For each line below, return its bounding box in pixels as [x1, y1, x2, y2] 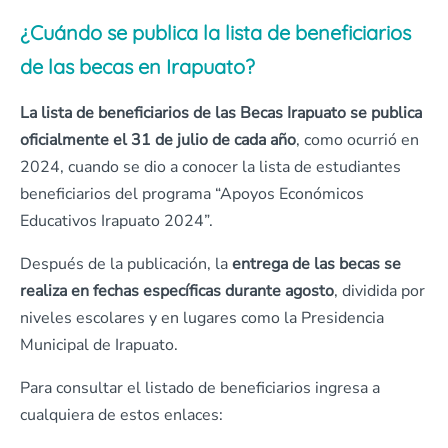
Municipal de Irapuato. [20, 333, 178, 356]
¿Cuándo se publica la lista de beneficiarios [20, 19, 411, 45]
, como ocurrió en [296, 128, 419, 151]
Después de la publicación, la [20, 252, 228, 275]
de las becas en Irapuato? [20, 53, 255, 79]
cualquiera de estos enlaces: [20, 403, 223, 426]
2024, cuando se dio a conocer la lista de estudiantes [20, 155, 401, 178]
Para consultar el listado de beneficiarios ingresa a [20, 376, 380, 399]
